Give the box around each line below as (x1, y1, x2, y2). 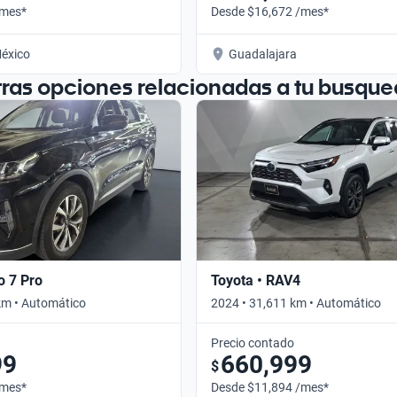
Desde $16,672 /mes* (211, 4, 329, 19)
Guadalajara (229, 46, 297, 61)
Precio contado (211, 335, 294, 350)
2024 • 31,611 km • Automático (211, 295, 381, 310)
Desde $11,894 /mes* (211, 379, 329, 394)
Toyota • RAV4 (211, 271, 300, 289)
